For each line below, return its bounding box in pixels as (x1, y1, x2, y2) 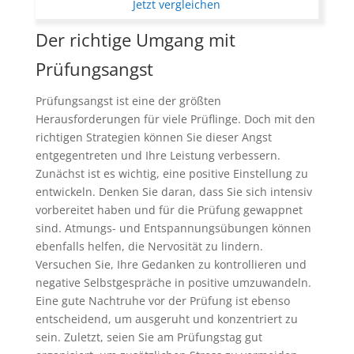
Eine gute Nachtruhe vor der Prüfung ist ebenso (35, 292, 290, 308)
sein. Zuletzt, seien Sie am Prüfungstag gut (35, 329, 262, 345)
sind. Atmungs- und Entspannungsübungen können (35, 220, 311, 235)
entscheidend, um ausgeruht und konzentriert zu (35, 311, 298, 326)
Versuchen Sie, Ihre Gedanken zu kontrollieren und (35, 256, 307, 272)
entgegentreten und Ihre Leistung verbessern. (35, 147, 281, 163)
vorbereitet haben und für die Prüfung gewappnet (35, 201, 303, 217)
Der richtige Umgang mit (35, 27, 235, 51)
